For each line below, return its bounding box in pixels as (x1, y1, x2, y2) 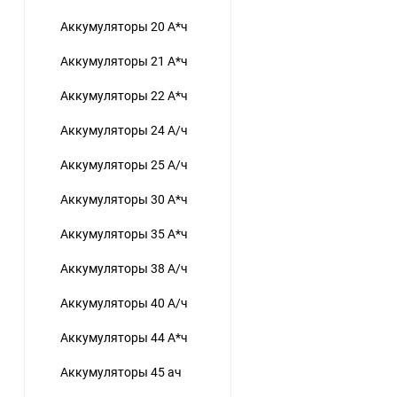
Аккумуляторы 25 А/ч (60, 156, 188, 174)
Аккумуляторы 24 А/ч (60, 121, 188, 139)
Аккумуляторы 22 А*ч (60, 87, 188, 105)
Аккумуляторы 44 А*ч (60, 329, 188, 346)
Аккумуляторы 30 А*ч (60, 191, 188, 208)
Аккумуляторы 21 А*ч (60, 52, 188, 70)
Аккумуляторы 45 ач (60, 363, 182, 381)
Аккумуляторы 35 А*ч (60, 225, 188, 243)
